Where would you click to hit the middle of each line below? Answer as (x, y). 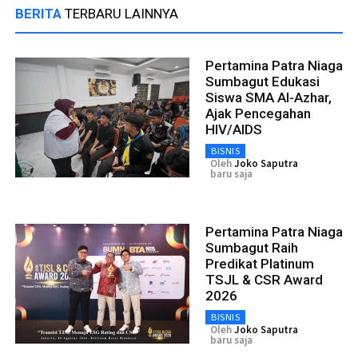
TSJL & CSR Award (264, 279)
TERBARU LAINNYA (121, 13)
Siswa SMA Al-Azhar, (268, 97)
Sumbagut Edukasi (263, 81)
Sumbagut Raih (252, 247)
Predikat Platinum (260, 263)
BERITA (40, 13)
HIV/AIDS (234, 129)
